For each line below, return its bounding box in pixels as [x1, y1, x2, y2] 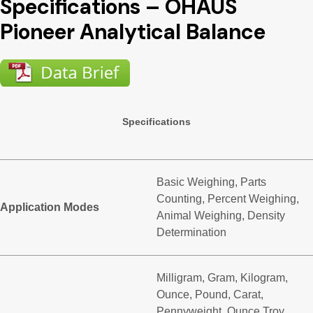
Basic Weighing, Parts [156, 176, 266, 189]
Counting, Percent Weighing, [156, 193, 299, 205]
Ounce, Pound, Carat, [156, 289, 263, 301]
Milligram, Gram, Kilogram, [156, 272, 288, 284]
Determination [156, 226, 226, 239]
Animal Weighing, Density [156, 210, 285, 222]
